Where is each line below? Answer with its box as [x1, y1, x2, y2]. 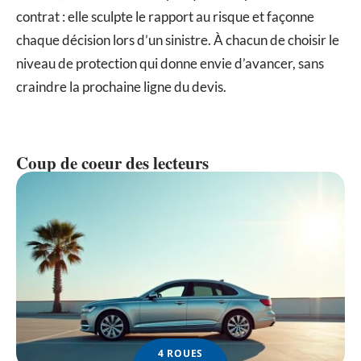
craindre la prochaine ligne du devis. [16, 77, 226, 95]
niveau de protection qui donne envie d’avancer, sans [16, 54, 324, 72]
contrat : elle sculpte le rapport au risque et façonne [16, 7, 314, 25]
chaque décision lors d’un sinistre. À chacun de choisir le [16, 31, 339, 48]
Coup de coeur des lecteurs [16, 150, 209, 175]
